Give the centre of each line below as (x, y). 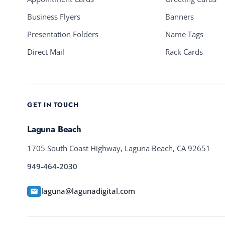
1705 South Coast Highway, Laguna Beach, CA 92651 (119, 148)
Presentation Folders (63, 35)
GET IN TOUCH (53, 105)
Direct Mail (46, 52)
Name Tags (184, 35)
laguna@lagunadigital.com (88, 191)
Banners (179, 17)
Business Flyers (54, 17)
